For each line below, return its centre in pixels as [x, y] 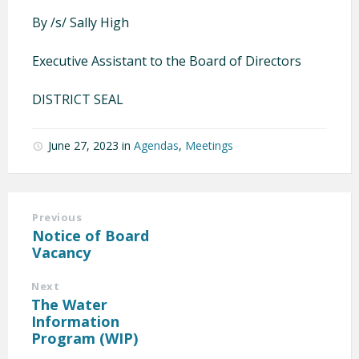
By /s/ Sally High [81, 22]
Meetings [209, 145]
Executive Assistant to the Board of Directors [167, 61]
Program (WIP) [85, 338]
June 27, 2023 [85, 145]
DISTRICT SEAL [78, 99]
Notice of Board [91, 235]
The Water [69, 304]
